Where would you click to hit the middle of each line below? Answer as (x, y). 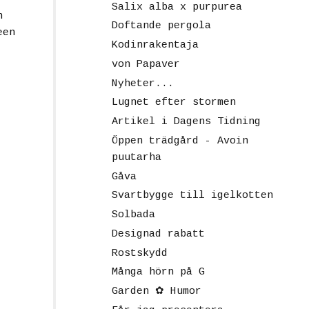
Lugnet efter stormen (173, 103)
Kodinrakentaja (155, 46)
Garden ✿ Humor (156, 292)
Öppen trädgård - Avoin (180, 141)
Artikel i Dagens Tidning (186, 122)
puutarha (136, 157)
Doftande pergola (161, 26)
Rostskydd (139, 253)
